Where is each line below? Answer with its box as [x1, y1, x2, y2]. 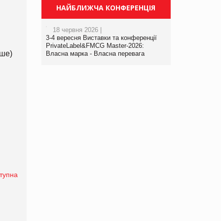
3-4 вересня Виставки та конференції [45, 34, 157, 41]
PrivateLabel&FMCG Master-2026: [45, 41, 144, 49]
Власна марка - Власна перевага [45, 49, 145, 57]
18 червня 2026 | [52, 26, 102, 34]
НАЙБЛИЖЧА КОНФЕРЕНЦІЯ [56, 2, 156, 12]
